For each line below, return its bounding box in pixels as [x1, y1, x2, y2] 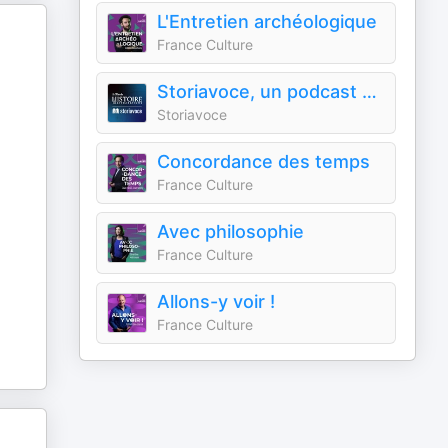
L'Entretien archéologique [157, 11, 378, 32]
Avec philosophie [157, 221, 305, 242]
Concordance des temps [157, 151, 371, 172]
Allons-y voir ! [157, 291, 276, 312]
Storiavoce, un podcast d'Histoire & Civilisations [362, 81, 378, 102]
